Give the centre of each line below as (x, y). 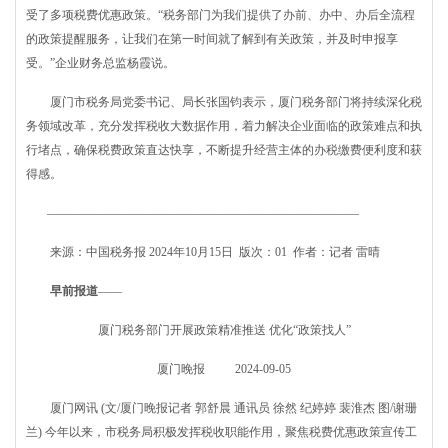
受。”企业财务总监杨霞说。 (100, 63)
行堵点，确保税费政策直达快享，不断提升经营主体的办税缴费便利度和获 (224, 150)
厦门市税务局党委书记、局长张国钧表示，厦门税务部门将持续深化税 (224, 102)
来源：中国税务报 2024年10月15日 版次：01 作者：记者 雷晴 (203, 252)
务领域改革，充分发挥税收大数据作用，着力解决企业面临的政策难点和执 (224, 126)
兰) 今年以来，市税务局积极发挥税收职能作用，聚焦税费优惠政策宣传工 (221, 432)
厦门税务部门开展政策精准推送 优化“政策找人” (224, 330)
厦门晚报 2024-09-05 (224, 369)
